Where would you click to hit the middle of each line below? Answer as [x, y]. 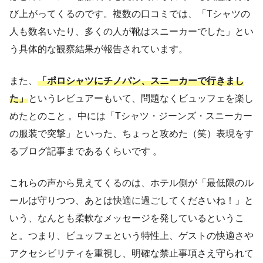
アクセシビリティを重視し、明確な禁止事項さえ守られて [131, 253]
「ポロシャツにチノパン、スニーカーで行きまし [141, 80]
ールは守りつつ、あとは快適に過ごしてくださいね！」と [131, 200]
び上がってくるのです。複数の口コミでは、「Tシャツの [130, 14]
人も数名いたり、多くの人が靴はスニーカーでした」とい [131, 31]
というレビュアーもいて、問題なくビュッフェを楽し [141, 98]
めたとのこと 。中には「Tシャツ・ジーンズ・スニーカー [131, 116]
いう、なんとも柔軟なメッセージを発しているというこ [127, 218]
